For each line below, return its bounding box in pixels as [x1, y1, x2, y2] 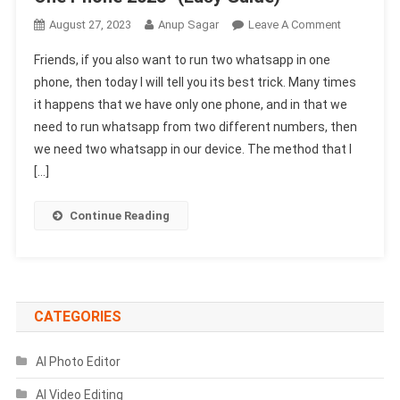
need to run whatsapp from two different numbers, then [33, 119, 357, 134]
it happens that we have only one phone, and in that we [33, 96, 347, 112]
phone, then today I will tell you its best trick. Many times [33, 74, 356, 89]
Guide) [339, 262, 375, 277]
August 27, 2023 [48, 17, 131, 31]
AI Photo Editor [35, 354, 121, 369]
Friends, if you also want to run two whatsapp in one [33, 52, 330, 67]
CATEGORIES [33, 307, 121, 325]
